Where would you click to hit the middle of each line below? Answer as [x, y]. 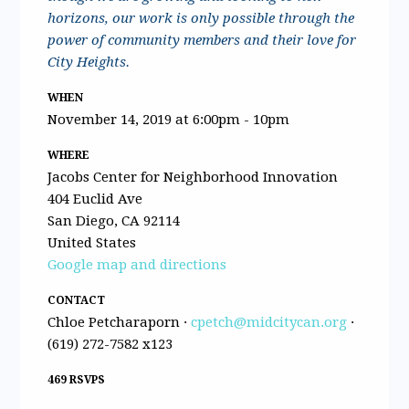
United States [92, 242]
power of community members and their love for [202, 40]
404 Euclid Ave [95, 199]
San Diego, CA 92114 [114, 220]
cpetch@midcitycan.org [269, 322]
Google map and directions [137, 264]
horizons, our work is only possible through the [201, 18]
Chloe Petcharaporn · [120, 322]
